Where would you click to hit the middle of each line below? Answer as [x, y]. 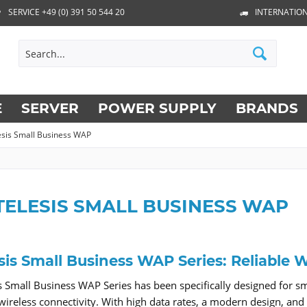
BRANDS [267, 108]
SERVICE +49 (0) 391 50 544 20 [66, 12]
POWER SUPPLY [157, 108]
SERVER [50, 108]
